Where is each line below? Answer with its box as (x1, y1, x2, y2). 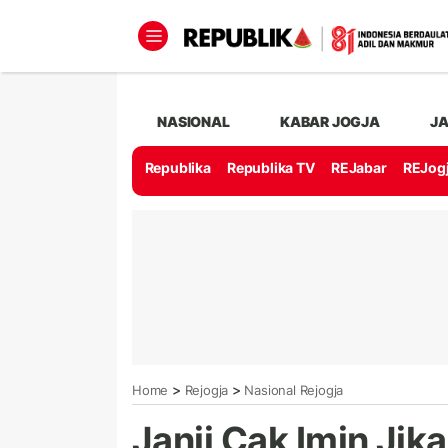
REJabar (330, 159, 387, 177)
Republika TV (227, 159, 315, 177)
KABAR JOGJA (280, 112, 380, 130)
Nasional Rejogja (244, 381, 344, 398)
